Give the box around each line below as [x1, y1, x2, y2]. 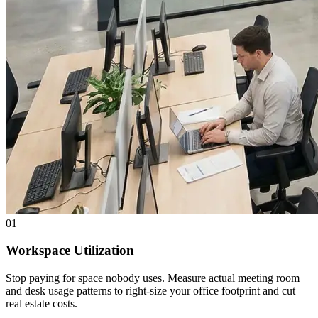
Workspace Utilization [6, 243, 134, 258]
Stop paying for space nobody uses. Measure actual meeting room [6, 272, 300, 285]
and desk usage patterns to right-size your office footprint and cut [6, 285, 295, 297]
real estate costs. [6, 297, 77, 310]
